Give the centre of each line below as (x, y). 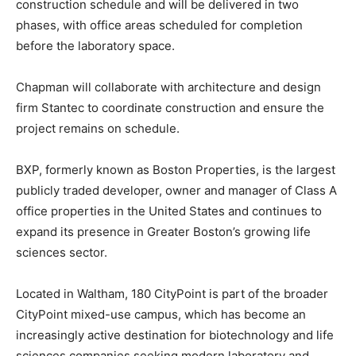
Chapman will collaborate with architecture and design (168, 87)
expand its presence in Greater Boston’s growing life (163, 231)
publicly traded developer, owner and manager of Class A (176, 190)
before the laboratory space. (95, 45)
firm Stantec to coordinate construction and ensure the (170, 107)
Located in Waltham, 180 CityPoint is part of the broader (172, 293)
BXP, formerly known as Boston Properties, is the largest (176, 169)
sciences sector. (62, 252)
